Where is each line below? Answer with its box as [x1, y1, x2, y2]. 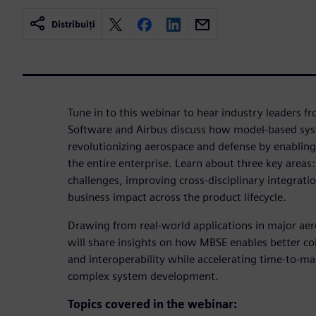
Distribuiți [51, 19, 95, 30]
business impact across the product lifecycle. [68, 190, 286, 204]
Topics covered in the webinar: [68, 297, 237, 311]
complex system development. [68, 269, 219, 283]
